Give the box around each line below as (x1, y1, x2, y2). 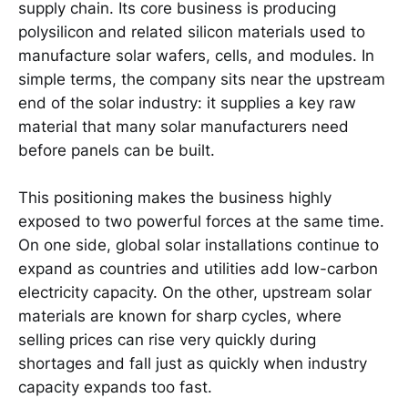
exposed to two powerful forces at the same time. (18, 212, 384, 231)
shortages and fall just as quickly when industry (18, 354, 367, 373)
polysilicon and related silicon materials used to (18, 22, 365, 41)
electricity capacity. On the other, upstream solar (18, 283, 372, 302)
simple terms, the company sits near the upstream (18, 69, 385, 88)
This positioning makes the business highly (18, 189, 331, 208)
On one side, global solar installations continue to (18, 236, 379, 255)
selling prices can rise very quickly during (18, 331, 316, 350)
